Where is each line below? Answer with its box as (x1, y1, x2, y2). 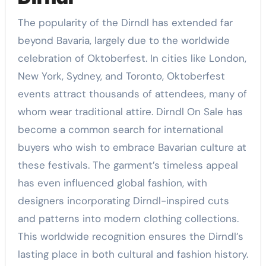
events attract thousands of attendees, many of (17, 87, 247, 100)
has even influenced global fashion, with (17, 176, 207, 189)
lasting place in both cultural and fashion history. (17, 247, 248, 261)
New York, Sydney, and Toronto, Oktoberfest (17, 69, 225, 83)
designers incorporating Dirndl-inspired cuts (17, 194, 229, 207)
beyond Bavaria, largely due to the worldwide (17, 33, 230, 47)
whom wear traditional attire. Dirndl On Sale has (17, 104, 243, 118)
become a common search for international (17, 122, 223, 136)
